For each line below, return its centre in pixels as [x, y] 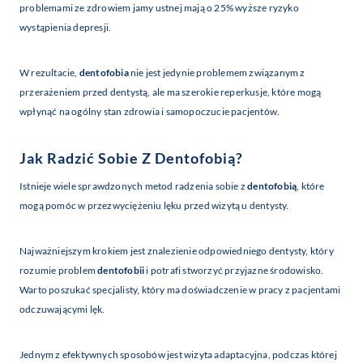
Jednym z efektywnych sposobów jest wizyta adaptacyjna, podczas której [178, 355]
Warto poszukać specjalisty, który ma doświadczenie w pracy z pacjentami [180, 290]
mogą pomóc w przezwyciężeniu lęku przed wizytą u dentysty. [154, 206]
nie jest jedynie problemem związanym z [217, 73]
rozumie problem [59, 271]
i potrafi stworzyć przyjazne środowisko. [234, 271]
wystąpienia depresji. [66, 28]
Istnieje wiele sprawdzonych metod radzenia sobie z [134, 186]
